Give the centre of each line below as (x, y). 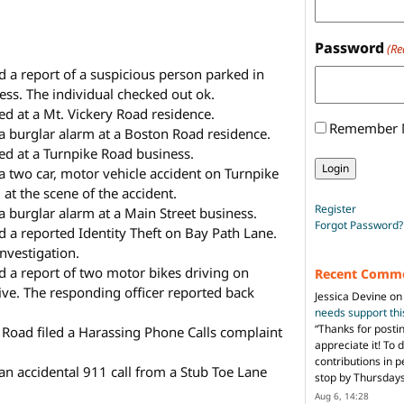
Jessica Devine (351, 296)
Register (335, 208)
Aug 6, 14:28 (342, 395)
